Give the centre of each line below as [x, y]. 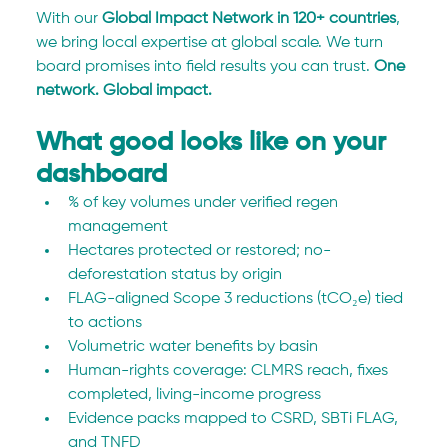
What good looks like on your [215, 142]
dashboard [102, 174]
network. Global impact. [124, 90]
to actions [105, 322]
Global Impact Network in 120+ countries [249, 18]
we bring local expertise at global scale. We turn [212, 42]
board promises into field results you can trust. [205, 66]
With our [69, 18]
